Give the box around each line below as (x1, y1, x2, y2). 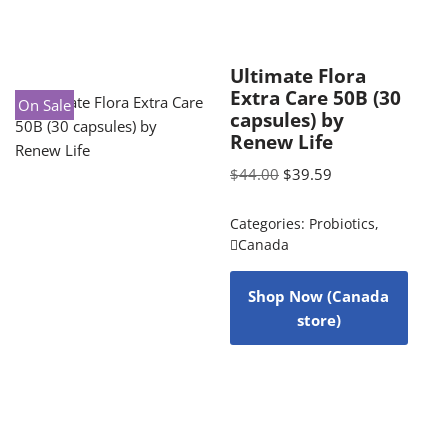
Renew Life (229, 128, 333, 154)
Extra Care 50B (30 (229, 84, 401, 110)
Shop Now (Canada (248, 285, 390, 306)
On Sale (18, 94, 72, 115)
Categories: (229, 214, 309, 233)
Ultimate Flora (229, 62, 366, 88)
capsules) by (229, 106, 344, 132)
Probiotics (308, 214, 375, 233)
